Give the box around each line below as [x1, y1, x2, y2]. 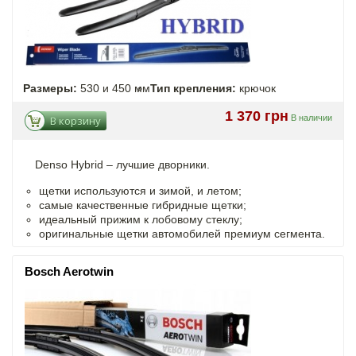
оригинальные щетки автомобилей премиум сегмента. [39, 226, 325, 240]
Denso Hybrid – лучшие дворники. [35, 157, 210, 171]
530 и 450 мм [77, 81, 150, 95]
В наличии [291, 112, 332, 122]
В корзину [50, 113, 101, 128]
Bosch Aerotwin [25, 264, 114, 278]
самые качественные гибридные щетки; [39, 198, 246, 211]
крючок [236, 81, 276, 95]
